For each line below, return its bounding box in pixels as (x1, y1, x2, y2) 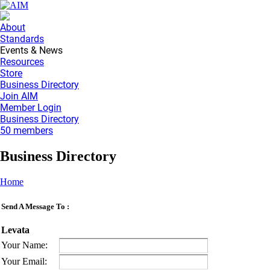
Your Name (1, 239, 45, 250)
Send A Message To (1, 201, 65, 211)
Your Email (1, 256, 45, 266)
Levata (1, 225, 30, 236)
